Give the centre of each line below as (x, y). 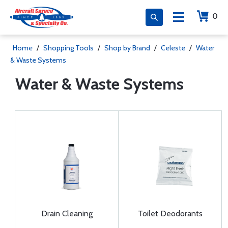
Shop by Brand (127, 48)
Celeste (173, 48)
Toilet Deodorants (170, 213)
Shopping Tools (68, 48)
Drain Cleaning (67, 213)
